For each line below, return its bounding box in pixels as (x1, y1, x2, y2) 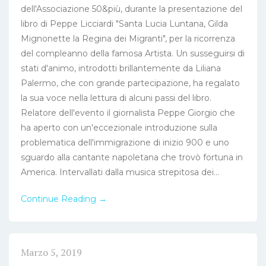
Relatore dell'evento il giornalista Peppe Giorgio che (21, 107, 235, 118)
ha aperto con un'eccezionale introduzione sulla (21, 122, 217, 133)
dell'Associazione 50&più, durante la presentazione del (21, 3, 242, 14)
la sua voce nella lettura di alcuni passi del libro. (21, 92, 211, 103)
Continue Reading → (21, 193, 107, 204)
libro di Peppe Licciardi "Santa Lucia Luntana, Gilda (21, 18, 228, 29)
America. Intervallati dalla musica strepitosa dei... (21, 166, 219, 178)
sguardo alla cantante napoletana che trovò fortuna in (21, 151, 243, 163)
